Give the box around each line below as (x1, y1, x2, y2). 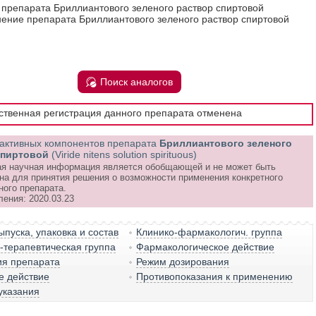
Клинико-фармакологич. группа (136, 226, 283, 238)
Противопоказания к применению (136, 271, 293, 282)
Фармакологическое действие (136, 241, 275, 253)
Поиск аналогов (99, 76, 173, 87)
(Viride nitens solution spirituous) (51, 149, 197, 160)
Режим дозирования (136, 256, 230, 267)
